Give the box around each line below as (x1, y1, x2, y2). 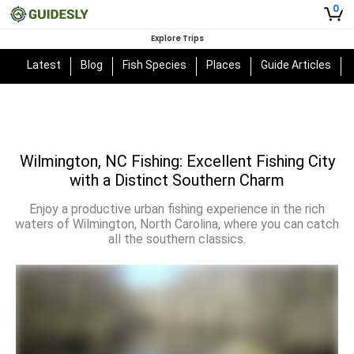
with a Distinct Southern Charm (70, 171, 284, 190)
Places (206, 58, 242, 71)
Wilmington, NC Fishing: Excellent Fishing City (19, 152, 335, 171)
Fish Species (122, 58, 187, 71)
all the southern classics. (108, 232, 246, 247)
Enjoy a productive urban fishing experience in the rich (29, 201, 325, 217)
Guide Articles (261, 58, 332, 71)
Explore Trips (150, 32, 204, 44)
